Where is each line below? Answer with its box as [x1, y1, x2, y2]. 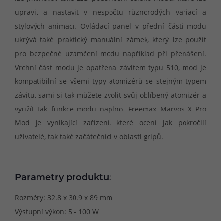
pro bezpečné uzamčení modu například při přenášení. [15, 48, 206, 58]
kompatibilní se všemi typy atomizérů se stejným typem [15, 76, 206, 86]
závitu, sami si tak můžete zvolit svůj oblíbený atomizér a [15, 90, 206, 100]
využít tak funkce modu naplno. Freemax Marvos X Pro [15, 104, 206, 113]
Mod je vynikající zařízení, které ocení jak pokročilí [15, 117, 206, 127]
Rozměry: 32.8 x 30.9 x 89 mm [15, 193, 112, 203]
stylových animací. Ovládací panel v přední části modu [15, 21, 206, 31]
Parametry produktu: [15, 173, 111, 183]
